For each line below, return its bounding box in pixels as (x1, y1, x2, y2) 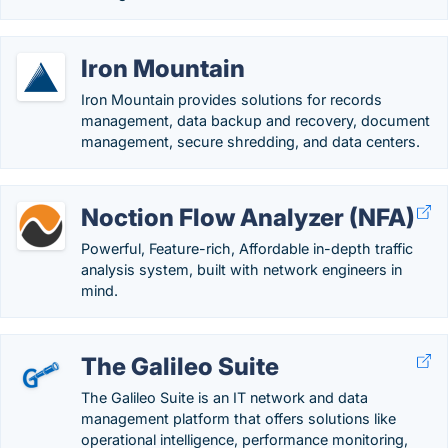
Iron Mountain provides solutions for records (81, 91, 382, 108)
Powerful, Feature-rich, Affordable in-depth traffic (81, 240, 413, 257)
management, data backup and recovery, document (81, 112, 430, 129)
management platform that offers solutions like (81, 410, 396, 427)
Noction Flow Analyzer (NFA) (81, 203, 415, 232)
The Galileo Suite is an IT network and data (81, 389, 368, 406)
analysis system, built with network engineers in (81, 261, 402, 278)
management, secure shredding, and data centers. (81, 133, 420, 150)
